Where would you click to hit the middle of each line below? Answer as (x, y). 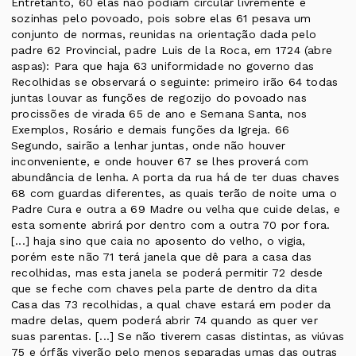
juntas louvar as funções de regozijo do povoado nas (159, 98)
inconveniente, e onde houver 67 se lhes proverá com (160, 162)
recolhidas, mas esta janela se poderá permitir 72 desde (167, 273)
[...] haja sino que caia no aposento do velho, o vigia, (159, 241)
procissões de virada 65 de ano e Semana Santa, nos (159, 114)
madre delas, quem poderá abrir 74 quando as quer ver (164, 321)
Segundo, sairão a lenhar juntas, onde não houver (149, 146)
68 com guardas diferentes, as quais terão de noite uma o (174, 193)
